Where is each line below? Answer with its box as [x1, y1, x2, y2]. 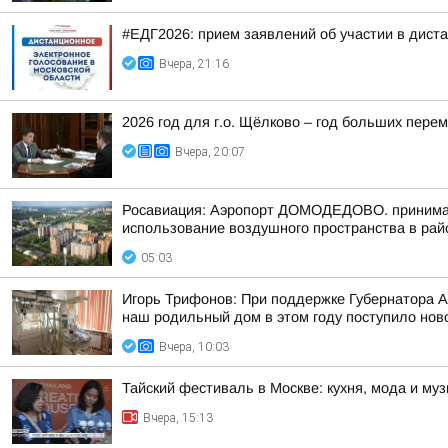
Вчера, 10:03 [159, 340, 229, 354]
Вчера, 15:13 [143, 411, 213, 425]
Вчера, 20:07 [175, 145, 245, 159]
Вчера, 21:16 [159, 57, 229, 71]
